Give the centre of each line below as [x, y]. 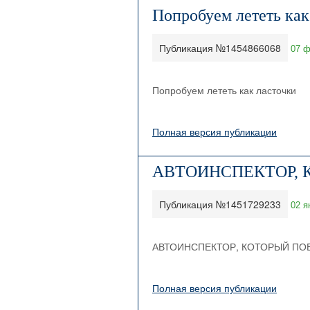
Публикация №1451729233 [220, 204]
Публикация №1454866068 [220, 48]
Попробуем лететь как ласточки [224, 90]
